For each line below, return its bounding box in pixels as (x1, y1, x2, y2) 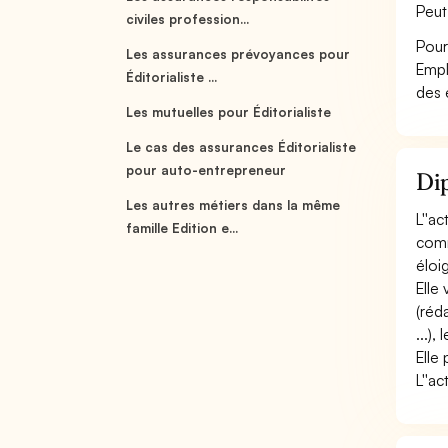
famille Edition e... (126, 220, 239, 236)
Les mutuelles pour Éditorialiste (126, 104, 332, 120)
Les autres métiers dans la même (126, 197, 341, 213)
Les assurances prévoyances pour (126, 46, 351, 62)
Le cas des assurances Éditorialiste (126, 139, 357, 155)
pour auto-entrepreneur (126, 162, 287, 178)
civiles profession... (126, 11, 250, 27)
